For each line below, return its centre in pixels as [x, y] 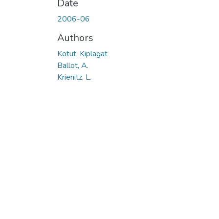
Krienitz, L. [74, 77]
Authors [75, 38]
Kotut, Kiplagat [82, 54]
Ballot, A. [73, 66]
